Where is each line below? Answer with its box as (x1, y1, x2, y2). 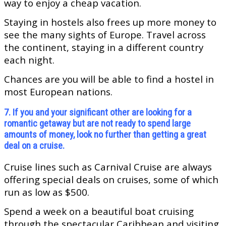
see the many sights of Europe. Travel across (4, 28, 206, 41)
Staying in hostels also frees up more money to (4, 16, 216, 29)
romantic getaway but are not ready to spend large (4, 118, 191, 130)
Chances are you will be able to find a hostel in (4, 73, 214, 86)
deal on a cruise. (4, 140, 65, 152)
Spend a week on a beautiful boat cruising (4, 205, 194, 218)
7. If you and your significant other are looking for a (4, 107, 192, 119)
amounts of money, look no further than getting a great (4, 129, 206, 141)
